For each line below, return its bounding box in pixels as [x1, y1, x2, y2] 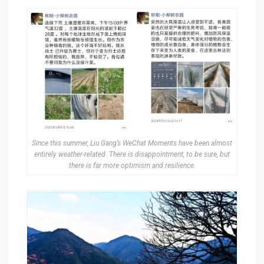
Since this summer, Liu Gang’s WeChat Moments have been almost [32, 139, 232, 148]
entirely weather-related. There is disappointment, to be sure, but [34, 150, 230, 159]
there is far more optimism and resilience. [68, 161, 196, 170]
